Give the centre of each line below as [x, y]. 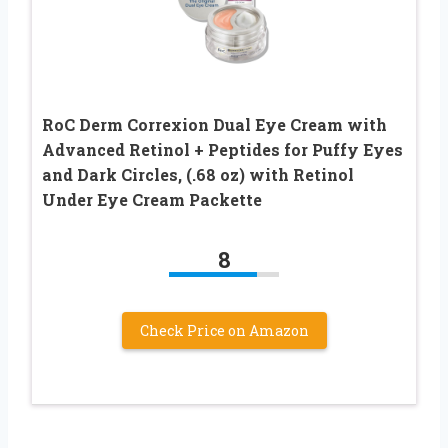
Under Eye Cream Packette [152, 200]
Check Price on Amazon [224, 331]
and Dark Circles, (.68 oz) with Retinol [198, 175]
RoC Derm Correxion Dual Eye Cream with [214, 125]
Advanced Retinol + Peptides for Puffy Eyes [222, 150]
